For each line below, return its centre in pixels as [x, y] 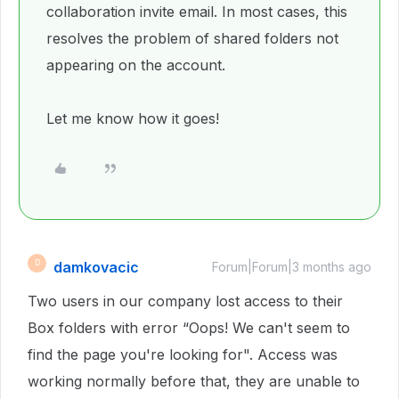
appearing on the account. [136, 65]
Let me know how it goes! [133, 118]
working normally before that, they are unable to [194, 381]
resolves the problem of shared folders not [192, 38]
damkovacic [96, 267]
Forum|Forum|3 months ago [292, 266]
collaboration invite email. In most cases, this [197, 11]
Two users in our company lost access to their [185, 301]
